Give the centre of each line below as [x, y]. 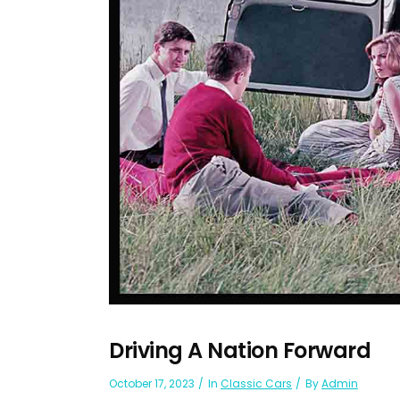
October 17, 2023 [152, 383]
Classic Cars [256, 383]
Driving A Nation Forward [240, 350]
